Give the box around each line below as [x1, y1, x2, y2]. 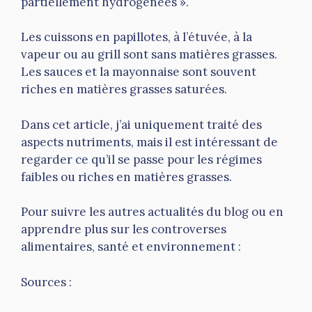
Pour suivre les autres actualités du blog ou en [21, 204, 283, 220]
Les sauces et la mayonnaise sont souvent [21, 64, 256, 80]
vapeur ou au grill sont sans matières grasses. [21, 47, 277, 63]
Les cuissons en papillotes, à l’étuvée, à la [21, 29, 252, 45]
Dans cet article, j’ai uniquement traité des [21, 116, 262, 132]
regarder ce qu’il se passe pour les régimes [21, 151, 262, 167]
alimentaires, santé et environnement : [21, 239, 241, 255]
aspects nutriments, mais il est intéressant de [21, 134, 278, 150]
